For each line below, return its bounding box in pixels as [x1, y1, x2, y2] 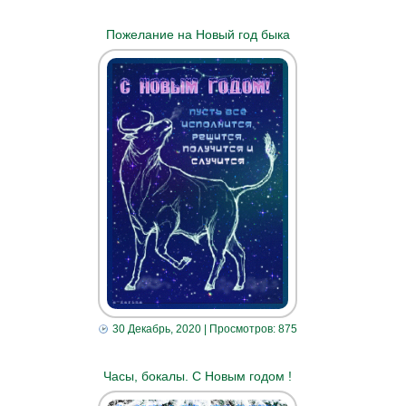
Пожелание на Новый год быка [105, 26, 290, 42]
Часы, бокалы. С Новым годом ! [103, 368, 293, 383]
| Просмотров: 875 [200, 322, 297, 335]
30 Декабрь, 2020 [111, 322, 201, 335]
